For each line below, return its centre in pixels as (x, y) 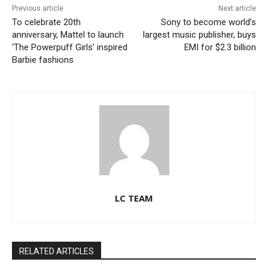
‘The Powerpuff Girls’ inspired (70, 48)
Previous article (38, 9)
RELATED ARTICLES (57, 252)
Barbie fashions (43, 60)
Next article (237, 9)
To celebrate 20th (46, 22)
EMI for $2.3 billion (220, 48)
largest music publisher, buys (199, 35)
